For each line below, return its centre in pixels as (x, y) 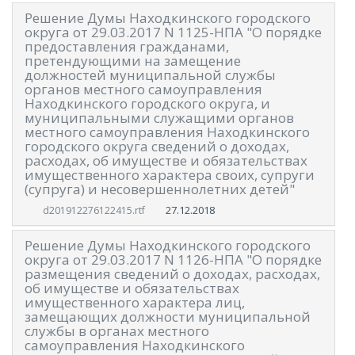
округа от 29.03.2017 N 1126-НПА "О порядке (173, 260)
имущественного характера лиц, (135, 303)
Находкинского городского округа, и (147, 103)
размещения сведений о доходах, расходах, (172, 274)
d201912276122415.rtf (94, 211)
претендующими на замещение (133, 60)
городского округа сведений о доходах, (157, 146)
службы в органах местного (117, 331)
